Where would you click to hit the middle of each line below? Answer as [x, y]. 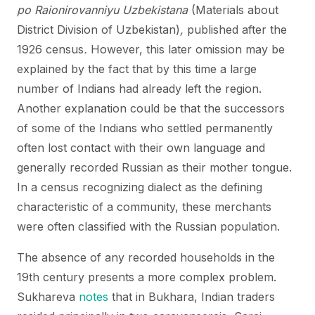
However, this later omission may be [188, 49]
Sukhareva [48, 297]
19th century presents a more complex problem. [147, 277]
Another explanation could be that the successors [151, 108]
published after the [237, 30]
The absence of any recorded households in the [146, 257]
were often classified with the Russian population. [148, 226]
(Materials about [233, 10]
